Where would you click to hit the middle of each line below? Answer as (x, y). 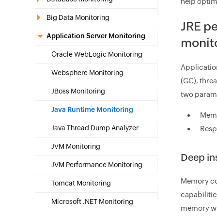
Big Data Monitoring (78, 17)
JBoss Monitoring (78, 91)
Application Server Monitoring (96, 36)
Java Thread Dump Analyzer (95, 128)
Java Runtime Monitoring (92, 109)
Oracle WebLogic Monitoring (97, 54)
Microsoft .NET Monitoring (92, 201)
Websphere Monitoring (87, 73)
